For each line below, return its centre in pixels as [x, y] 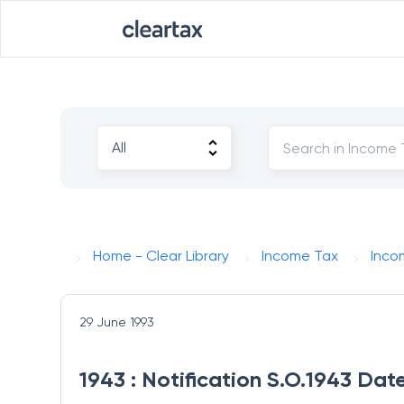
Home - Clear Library [161, 256]
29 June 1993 [117, 322]
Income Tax [300, 256]
